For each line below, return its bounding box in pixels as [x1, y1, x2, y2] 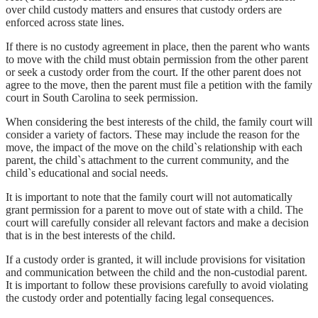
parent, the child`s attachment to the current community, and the [6, 153, 289, 166]
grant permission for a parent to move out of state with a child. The [6, 203, 303, 216]
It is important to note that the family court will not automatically [6, 190, 292, 203]
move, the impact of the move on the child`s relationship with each [6, 141, 302, 153]
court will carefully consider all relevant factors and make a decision [6, 216, 309, 229]
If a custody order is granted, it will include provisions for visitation [6, 253, 305, 265]
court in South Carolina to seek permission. [6, 91, 198, 104]
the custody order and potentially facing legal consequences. [6, 291, 274, 304]
